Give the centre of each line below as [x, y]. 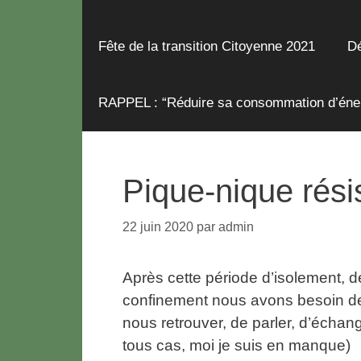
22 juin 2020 [158, 226]
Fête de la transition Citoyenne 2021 [207, 46]
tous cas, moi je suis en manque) [237, 345]
